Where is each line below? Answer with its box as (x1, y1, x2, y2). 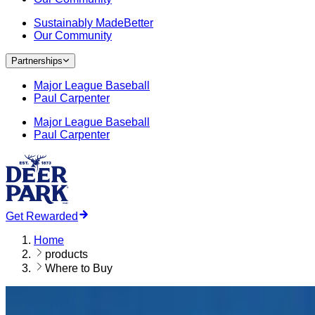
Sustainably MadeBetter (34, 17, 153, 29)
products (45, 248, 88, 260)
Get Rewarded (6, 210, 78, 222)
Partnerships (11, 56, 63, 66)
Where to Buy (45, 262, 112, 274)
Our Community (34, 30, 112, 41)
